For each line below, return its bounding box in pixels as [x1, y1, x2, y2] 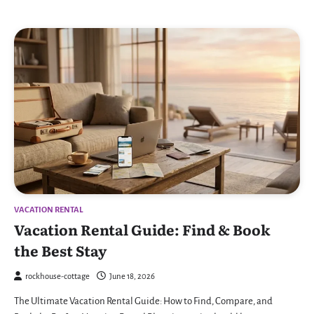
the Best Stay [14, 240, 107, 261]
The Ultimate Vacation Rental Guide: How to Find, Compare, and [14, 296, 273, 307]
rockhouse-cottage [25, 272, 90, 282]
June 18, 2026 [109, 272, 155, 282]
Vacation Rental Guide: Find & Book [14, 219, 271, 240]
